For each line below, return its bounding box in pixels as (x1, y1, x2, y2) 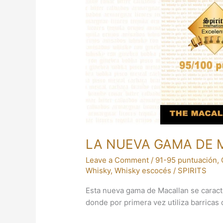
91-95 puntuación (155, 155, 218, 165)
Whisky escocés (114, 166, 172, 176)
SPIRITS (178, 166, 207, 176)
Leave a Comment (86, 155, 149, 165)
